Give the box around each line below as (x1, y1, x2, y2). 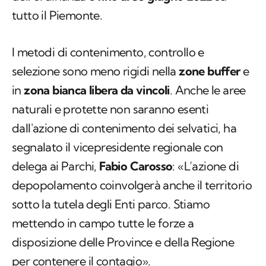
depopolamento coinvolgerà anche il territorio (12, 178, 252, 193)
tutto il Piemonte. (12, 8, 103, 23)
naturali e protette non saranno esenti (12, 102, 209, 117)
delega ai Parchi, (12, 159, 100, 174)
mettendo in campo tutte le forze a (12, 216, 194, 231)
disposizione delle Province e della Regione (12, 235, 235, 250)
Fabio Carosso (99, 159, 173, 174)
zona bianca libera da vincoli (24, 83, 170, 98)
